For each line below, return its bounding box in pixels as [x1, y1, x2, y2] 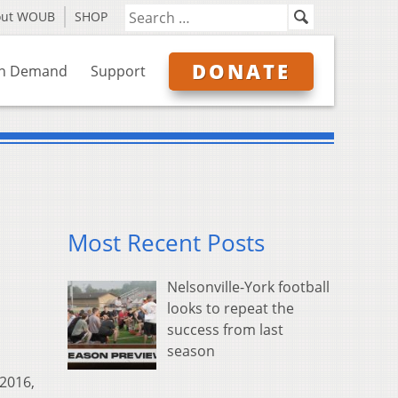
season [167, 341, 215, 362]
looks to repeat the [167, 298, 294, 319]
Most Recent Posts [68, 227, 265, 259]
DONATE [192, 58, 291, 84]
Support [91, 61, 146, 81]
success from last [167, 320, 283, 340]
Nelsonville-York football [167, 277, 330, 298]
